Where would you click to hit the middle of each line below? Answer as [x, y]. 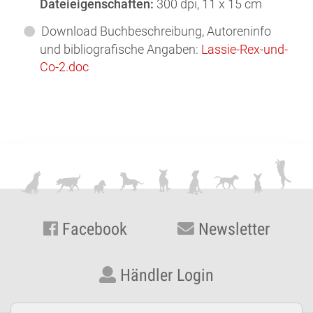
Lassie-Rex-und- [245, 49]
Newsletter [232, 229]
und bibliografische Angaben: [121, 49]
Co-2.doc [64, 66]
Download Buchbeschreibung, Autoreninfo [156, 31]
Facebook [93, 229]
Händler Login [165, 275]
